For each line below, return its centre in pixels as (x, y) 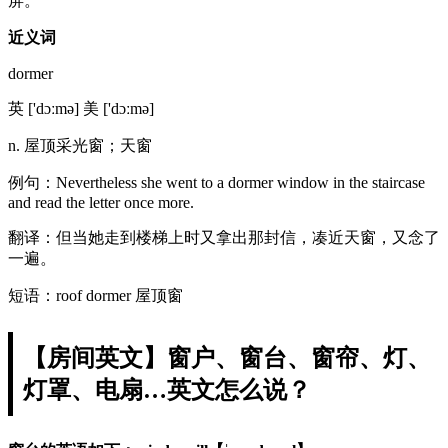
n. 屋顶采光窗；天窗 (80, 145)
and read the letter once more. (101, 202)
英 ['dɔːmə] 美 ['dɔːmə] (81, 108)
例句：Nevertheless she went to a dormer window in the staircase (216, 182)
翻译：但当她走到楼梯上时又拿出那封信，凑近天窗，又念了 (224, 237)
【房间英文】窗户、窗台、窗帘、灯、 (227, 357)
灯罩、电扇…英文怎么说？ (167, 389)
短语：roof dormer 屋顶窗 (95, 295)
